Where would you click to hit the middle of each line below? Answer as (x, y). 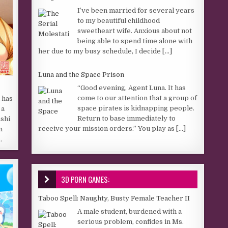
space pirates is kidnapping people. (136, 108)
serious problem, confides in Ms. (131, 221)
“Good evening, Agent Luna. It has (132, 88)
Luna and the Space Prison (81, 75)
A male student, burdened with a (130, 211)
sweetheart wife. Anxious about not (135, 31)
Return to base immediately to (127, 118)
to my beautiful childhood (119, 20)
